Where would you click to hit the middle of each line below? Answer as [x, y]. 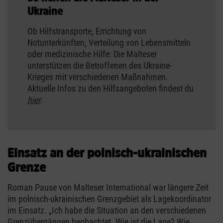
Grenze [27, 167]
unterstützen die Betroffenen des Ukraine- [100, 65]
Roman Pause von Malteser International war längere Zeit [108, 187]
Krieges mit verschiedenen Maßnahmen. [98, 77]
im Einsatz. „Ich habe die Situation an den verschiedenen [107, 210]
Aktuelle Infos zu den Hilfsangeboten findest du [111, 88]
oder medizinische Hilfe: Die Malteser [92, 54]
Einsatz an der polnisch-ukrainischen [107, 152]
